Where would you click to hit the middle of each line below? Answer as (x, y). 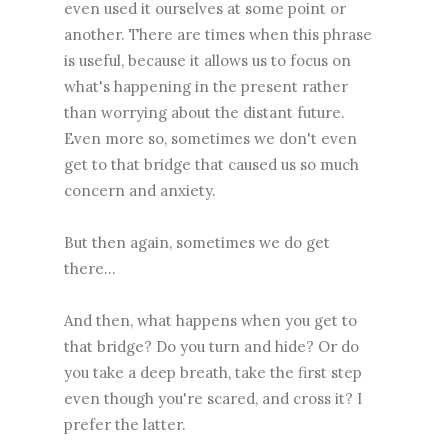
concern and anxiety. (140, 190)
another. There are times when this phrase (218, 34)
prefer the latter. (125, 424)
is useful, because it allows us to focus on (207, 60)
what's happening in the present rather (206, 86)
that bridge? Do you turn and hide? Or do (211, 346)
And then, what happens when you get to (210, 320)
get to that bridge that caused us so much (211, 164)
